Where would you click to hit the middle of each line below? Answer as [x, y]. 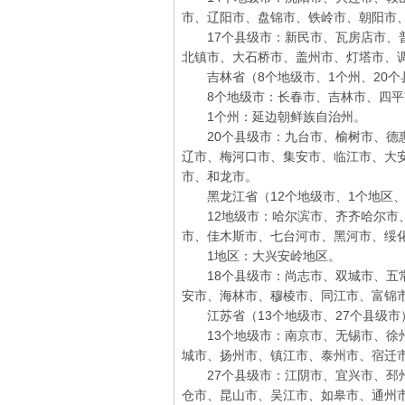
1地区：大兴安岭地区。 [261, 256]
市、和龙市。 [220, 176]
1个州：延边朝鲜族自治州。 [274, 117]
